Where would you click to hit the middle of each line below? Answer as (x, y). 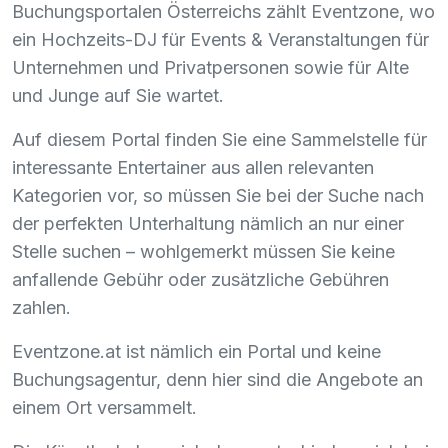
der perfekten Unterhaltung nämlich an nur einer (208, 223)
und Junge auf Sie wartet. (118, 95)
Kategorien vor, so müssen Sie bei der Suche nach (218, 195)
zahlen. (41, 307)
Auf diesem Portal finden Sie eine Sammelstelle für (219, 139)
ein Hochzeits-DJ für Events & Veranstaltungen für (220, 39)
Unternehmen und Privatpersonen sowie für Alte (210, 67)
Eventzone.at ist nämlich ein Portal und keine (196, 351)
